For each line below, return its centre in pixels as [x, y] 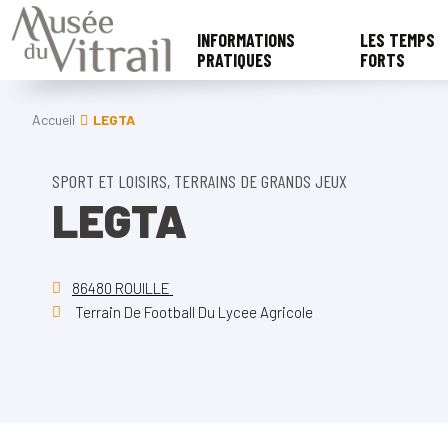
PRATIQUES [235, 60]
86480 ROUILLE [122, 288]
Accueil [53, 119]
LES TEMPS [397, 40]
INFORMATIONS [246, 40]
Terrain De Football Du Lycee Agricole [192, 312]
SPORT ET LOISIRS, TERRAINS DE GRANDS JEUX [199, 181]
